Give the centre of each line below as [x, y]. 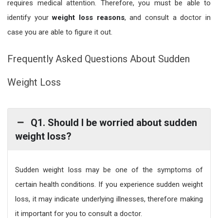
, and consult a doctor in [168, 17]
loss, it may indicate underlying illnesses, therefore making [109, 199]
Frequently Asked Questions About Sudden [99, 59]
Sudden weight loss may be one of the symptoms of [109, 170]
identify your [30, 17]
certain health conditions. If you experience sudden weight [109, 184]
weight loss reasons [88, 17]
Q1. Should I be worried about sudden [114, 122]
